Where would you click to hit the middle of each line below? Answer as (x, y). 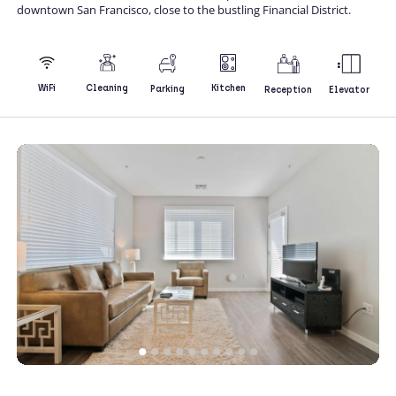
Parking (168, 88)
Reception (289, 89)
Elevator (349, 89)
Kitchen (228, 88)
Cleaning (107, 88)
